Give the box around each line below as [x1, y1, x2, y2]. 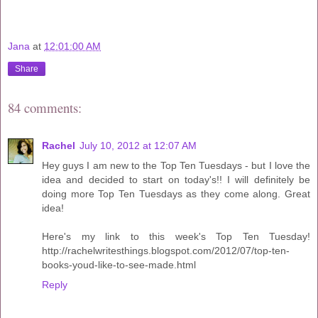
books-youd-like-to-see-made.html [42, 258, 196, 270]
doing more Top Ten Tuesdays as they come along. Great [42, 187, 310, 199]
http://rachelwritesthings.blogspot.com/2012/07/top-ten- [42, 244, 290, 256]
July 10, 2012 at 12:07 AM [79, 139, 197, 151]
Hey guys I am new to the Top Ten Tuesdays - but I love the [42, 159, 310, 171]
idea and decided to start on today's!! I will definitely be [42, 173, 310, 185]
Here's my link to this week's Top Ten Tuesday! [42, 230, 310, 242]
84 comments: [8, 99, 82, 117]
